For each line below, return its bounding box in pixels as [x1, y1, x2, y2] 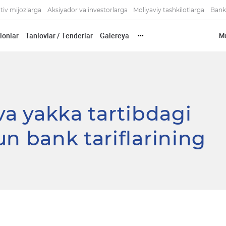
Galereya [99, 31, 129, 40]
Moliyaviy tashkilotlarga [133, 7, 205, 14]
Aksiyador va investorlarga [47, 7, 128, 14]
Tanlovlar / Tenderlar [25, 31, 93, 40]
